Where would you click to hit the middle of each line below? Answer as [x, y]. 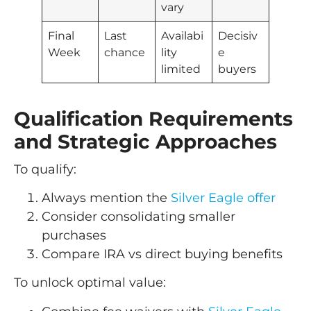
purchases [74, 236]
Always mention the [106, 198]
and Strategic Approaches [145, 141]
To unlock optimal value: [90, 283]
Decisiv [238, 35]
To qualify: [45, 169]
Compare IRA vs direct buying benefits [162, 254]
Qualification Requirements [153, 118]
